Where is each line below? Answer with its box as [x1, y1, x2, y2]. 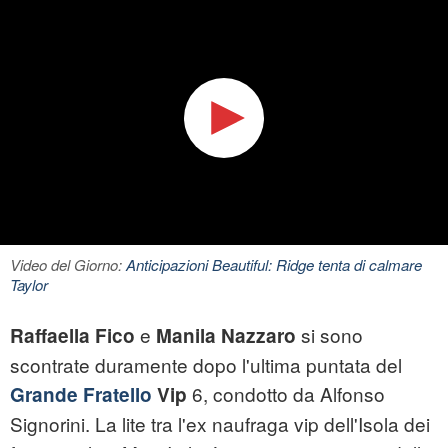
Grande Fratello [10, 381, 152, 409]
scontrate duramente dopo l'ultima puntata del [10, 351, 402, 379]
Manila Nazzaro [156, 322, 296, 350]
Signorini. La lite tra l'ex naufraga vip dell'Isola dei [10, 410, 430, 438]
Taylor [10, 274, 48, 296]
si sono [296, 321, 363, 349]
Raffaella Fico [10, 322, 135, 350]
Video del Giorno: [10, 254, 126, 276]
